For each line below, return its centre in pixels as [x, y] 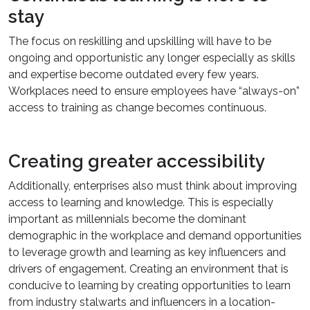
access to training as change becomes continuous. [137, 108]
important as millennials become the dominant [127, 219]
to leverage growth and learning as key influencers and [147, 252]
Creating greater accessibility [137, 161]
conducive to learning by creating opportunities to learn [149, 285]
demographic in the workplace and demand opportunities [155, 236]
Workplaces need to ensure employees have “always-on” [154, 91]
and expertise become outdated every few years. [134, 74]
